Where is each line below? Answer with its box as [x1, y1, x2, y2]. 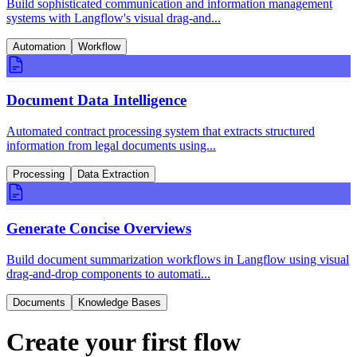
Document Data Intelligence [6, 92, 186, 109]
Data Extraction [77, 168, 149, 181]
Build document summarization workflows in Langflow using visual [6, 252, 349, 266]
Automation [13, 40, 65, 53]
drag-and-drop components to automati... [6, 266, 210, 280]
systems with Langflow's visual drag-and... [6, 10, 221, 25]
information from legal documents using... [6, 139, 216, 153]
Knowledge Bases [78, 296, 161, 308]
